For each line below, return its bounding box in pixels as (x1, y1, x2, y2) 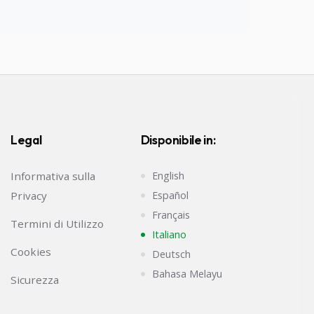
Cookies (11, 245, 52, 259)
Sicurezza (11, 273, 60, 287)
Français (151, 208, 190, 222)
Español (151, 189, 189, 203)
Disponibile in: (140, 132, 216, 149)
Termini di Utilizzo (11, 217, 104, 231)
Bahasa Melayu (151, 267, 222, 281)
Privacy (11, 189, 48, 203)
